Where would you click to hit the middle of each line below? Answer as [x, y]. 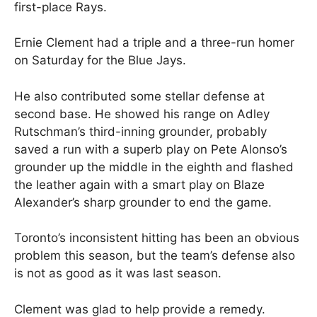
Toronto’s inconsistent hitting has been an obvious [157, 238]
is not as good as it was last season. [118, 273]
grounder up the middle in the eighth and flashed [154, 167]
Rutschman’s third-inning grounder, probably [140, 131]
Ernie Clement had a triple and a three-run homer [154, 43]
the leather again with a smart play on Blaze [139, 184]
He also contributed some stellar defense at [139, 96]
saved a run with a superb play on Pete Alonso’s [151, 149]
